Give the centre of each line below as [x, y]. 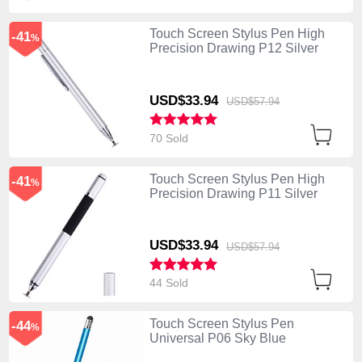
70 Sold [170, 139]
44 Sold [170, 283]
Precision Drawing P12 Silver [234, 48]
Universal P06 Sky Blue [217, 338]
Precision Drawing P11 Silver [233, 193]
